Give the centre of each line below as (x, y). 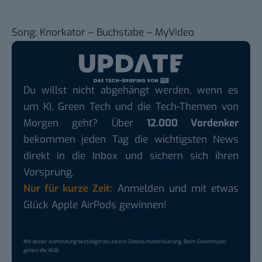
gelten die (36, 251)
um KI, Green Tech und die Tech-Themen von (131, 107)
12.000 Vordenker (192, 123)
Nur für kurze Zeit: (68, 189)
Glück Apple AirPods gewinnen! (95, 205)
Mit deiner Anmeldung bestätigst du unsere (76, 242)
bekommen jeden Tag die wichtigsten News (131, 140)
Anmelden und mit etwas (176, 189)
